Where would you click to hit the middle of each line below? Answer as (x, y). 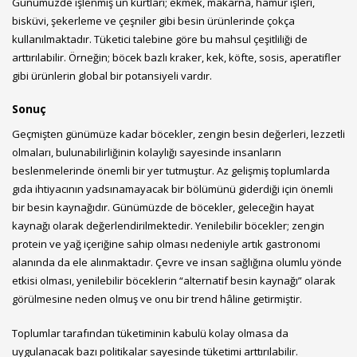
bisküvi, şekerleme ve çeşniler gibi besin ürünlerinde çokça (153, 20)
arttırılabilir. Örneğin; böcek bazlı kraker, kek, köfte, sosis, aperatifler (177, 57)
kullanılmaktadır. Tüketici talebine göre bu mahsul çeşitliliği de (160, 39)
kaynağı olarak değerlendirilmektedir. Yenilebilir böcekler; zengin (168, 225)
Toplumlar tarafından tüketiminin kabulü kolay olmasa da (150, 333)
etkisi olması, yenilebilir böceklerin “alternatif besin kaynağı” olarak (174, 280)
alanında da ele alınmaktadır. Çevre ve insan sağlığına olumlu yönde (177, 262)
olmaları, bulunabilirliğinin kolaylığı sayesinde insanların (147, 152)
